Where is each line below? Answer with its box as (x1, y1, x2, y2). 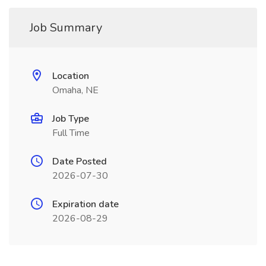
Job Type (52, 112, 89, 125)
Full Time (52, 126, 90, 140)
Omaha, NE (52, 84, 99, 97)
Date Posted (52, 155, 107, 168)
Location (52, 69, 89, 83)
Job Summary (30, 20, 102, 36)
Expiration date (52, 198, 119, 211)
